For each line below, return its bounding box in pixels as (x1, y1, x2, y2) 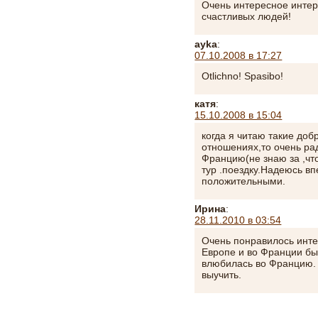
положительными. (202, 175, 286, 187)
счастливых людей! (202, 11, 292, 22)
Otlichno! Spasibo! (202, 70, 284, 82)
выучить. (202, 269, 242, 280)
